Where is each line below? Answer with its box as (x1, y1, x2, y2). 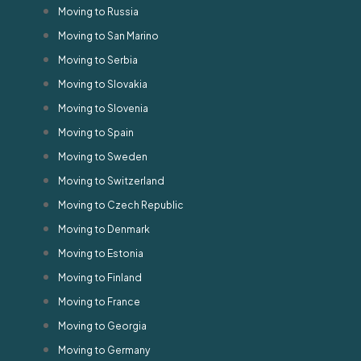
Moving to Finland (58, 271, 142, 284)
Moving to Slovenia (58, 102, 148, 114)
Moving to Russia (58, 5, 139, 18)
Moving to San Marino (58, 29, 159, 42)
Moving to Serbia (58, 53, 138, 66)
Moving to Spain (58, 126, 134, 139)
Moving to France (58, 295, 140, 308)
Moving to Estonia (58, 247, 143, 259)
